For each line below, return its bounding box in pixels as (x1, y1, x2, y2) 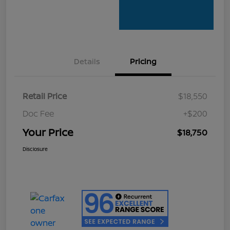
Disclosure (23, 145, 48, 153)
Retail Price (23, 90, 67, 102)
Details (73, 56, 100, 67)
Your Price (23, 125, 73, 140)
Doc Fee (23, 108, 54, 120)
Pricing (130, 56, 157, 67)
